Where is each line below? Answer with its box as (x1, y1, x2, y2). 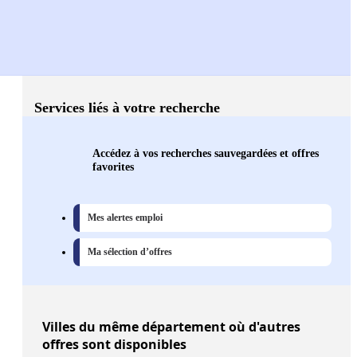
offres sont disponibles (42, 335, 186, 354)
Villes (42, 318, 76, 336)
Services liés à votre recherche (34, 100, 220, 116)
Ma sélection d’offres (88, 246, 172, 258)
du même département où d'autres (76, 318, 300, 336)
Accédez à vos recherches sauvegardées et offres (92, 147, 319, 160)
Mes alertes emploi (88, 212, 163, 224)
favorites (92, 160, 134, 174)
